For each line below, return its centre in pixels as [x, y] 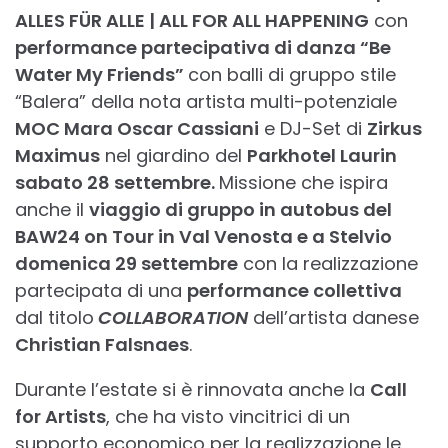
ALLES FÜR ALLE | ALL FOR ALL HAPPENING [192, 21]
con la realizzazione [328, 264]
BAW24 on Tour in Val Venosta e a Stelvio [203, 237]
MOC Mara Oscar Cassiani [137, 129]
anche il [52, 210]
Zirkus [394, 129]
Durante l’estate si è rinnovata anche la [192, 390]
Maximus [57, 156]
